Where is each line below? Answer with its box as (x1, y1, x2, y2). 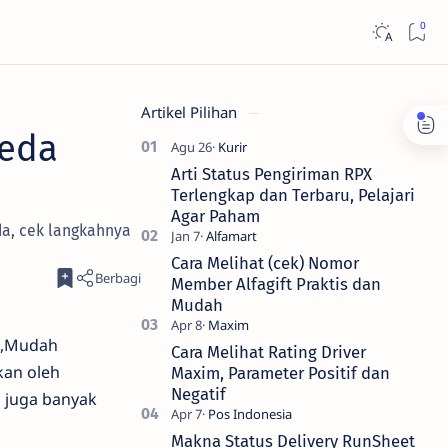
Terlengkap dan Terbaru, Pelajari (171, 185, 415, 205)
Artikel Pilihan (141, 102, 241, 122)
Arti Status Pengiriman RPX (171, 164, 372, 184)
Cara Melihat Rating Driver (171, 342, 366, 362)
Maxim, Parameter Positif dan (171, 363, 390, 383)
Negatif (171, 384, 226, 404)
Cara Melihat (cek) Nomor (171, 253, 359, 273)
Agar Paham (171, 206, 260, 226)
